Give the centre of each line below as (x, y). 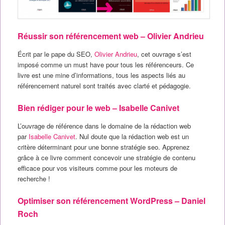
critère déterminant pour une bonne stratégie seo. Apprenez (103, 147)
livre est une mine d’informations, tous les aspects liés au (101, 75)
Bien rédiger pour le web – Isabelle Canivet (98, 107)
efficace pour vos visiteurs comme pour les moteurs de (97, 168)
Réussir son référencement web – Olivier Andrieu (110, 36)
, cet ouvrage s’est (164, 54)
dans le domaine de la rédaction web (137, 126)
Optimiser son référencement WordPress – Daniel (111, 200)
